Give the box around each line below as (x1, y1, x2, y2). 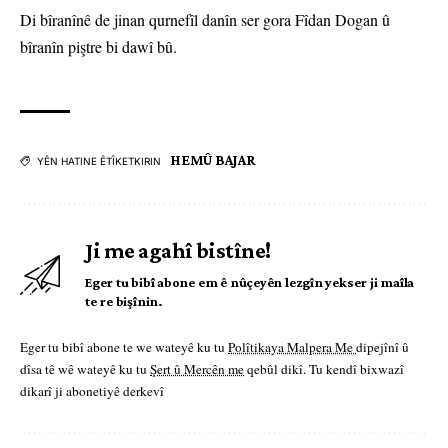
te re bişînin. (85, 293, 163, 310)
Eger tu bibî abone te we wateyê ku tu (20, 338, 228, 357)
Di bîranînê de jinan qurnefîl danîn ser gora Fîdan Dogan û (20, 9, 390, 31)
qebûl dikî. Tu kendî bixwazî (244, 360, 404, 379)
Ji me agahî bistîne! (85, 238, 271, 264)
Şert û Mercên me (150, 360, 244, 379)
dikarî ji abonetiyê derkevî (20, 382, 164, 401)
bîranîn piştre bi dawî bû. (20, 36, 177, 58)
